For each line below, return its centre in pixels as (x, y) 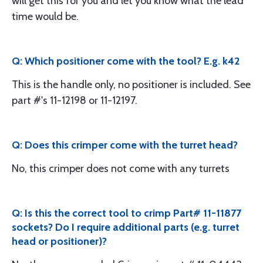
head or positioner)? (59, 241)
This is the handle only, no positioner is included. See (131, 85)
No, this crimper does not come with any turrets (121, 168)
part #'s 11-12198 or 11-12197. (75, 100)
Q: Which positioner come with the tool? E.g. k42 (126, 61)
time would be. (45, 16)
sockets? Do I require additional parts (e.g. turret (126, 227)
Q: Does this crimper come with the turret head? (125, 145)
